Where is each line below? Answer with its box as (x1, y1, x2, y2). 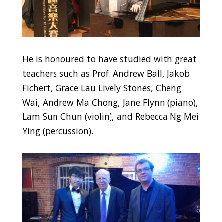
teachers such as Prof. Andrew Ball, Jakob (22, 67, 190, 79)
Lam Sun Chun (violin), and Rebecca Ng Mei (22, 110, 199, 122)
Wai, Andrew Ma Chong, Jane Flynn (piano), (22, 96, 198, 108)
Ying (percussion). (22, 124, 96, 137)
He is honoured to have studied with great (22, 53, 197, 65)
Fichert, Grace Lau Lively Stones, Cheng (22, 81, 181, 94)
